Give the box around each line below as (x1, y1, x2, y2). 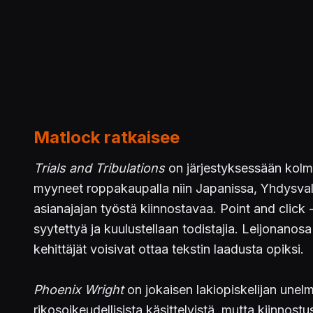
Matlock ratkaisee (34, 127, 180, 147)
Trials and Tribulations (34, 161, 165, 175)
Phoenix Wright (34, 282, 124, 297)
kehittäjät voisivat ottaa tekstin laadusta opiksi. (34, 242, 304, 256)
